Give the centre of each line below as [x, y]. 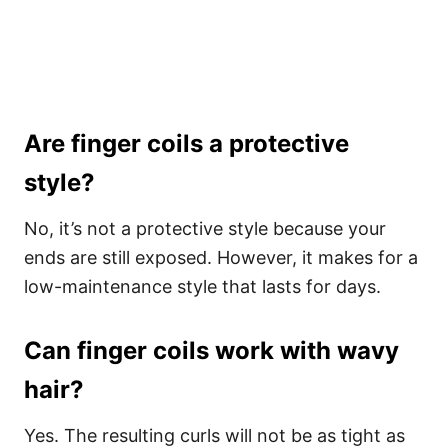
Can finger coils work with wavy [211, 350]
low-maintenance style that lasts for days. [202, 286]
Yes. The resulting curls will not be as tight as [214, 435]
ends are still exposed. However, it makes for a [221, 257]
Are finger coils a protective [186, 143]
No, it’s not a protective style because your [205, 228]
